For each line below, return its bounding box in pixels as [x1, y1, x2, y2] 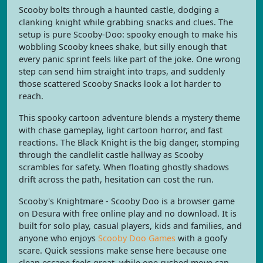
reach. [19, 90, 43, 102]
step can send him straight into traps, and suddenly [19, 66, 225, 77]
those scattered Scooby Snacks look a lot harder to [19, 78, 221, 89]
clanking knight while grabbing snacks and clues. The [19, 16, 233, 28]
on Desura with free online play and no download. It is [19, 208, 237, 219]
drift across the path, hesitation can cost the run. [19, 174, 214, 185]
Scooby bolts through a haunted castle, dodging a [19, 4, 219, 15]
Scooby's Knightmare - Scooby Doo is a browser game [19, 195, 235, 207]
